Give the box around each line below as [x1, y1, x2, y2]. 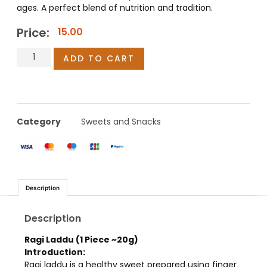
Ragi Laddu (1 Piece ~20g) [24, 234, 138, 246]
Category [17, 116, 61, 128]
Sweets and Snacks [81, 116, 161, 128]
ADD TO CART [63, 52, 135, 65]
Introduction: [24, 246, 85, 259]
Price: [17, 24, 49, 42]
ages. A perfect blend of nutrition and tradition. [17, 2, 213, 14]
